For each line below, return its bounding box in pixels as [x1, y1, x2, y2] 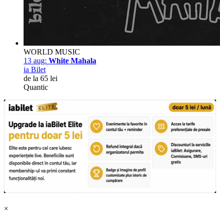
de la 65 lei [24, 74, 57, 83]
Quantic [24, 83, 48, 92]
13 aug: [24, 56, 47, 65]
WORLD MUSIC [24, 48, 80, 56]
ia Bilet [24, 65, 46, 74]
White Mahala [49, 56, 96, 65]
